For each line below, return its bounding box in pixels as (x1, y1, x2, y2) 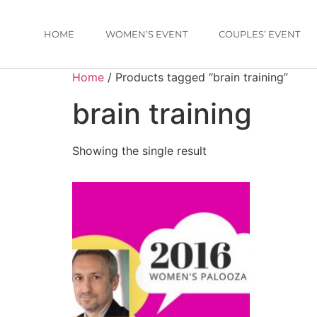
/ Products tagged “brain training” (104, 70, 288, 84)
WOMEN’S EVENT (105, 28, 188, 40)
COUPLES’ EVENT (219, 28, 300, 40)
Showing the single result (72, 144, 207, 158)
